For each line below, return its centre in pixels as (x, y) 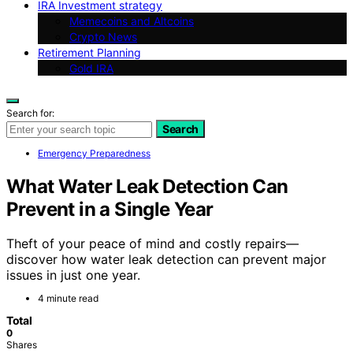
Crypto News (103, 36)
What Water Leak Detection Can (147, 186)
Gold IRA (91, 68)
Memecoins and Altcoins (132, 20)
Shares (22, 345)
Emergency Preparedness (94, 153)
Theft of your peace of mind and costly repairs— (152, 244)
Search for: (30, 113)
